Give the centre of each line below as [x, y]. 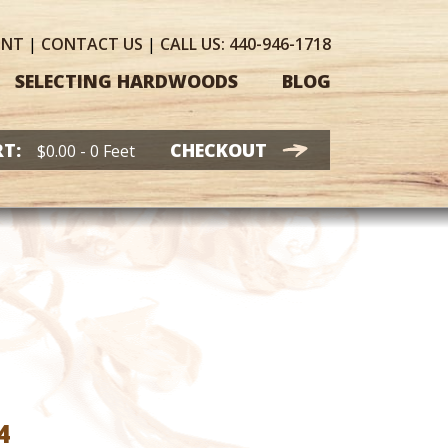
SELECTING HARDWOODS [126, 80]
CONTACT [82, 43]
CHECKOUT [218, 149]
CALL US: [192, 43]
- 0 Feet [105, 150]
